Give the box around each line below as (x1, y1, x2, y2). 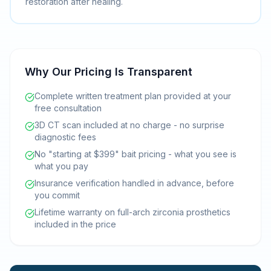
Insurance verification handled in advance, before (34, 178, 234, 188)
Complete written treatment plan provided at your (34, 91, 231, 101)
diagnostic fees (34, 132, 96, 142)
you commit (34, 190, 80, 200)
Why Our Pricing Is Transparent (25, 65, 192, 78)
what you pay (34, 161, 88, 171)
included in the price (34, 219, 116, 229)
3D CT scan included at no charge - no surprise (34, 120, 224, 130)
